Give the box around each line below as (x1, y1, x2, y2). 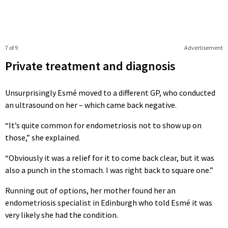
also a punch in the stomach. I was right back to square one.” (5, 164, 213, 175)
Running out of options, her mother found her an (5, 185, 176, 195)
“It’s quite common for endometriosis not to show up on (5, 120, 202, 130)
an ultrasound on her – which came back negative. (5, 99, 177, 110)
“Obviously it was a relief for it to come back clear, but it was (5, 152, 214, 163)
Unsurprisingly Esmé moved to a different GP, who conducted (5, 87, 215, 98)
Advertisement (184, 43, 223, 51)
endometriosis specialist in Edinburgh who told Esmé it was (5, 197, 212, 208)
